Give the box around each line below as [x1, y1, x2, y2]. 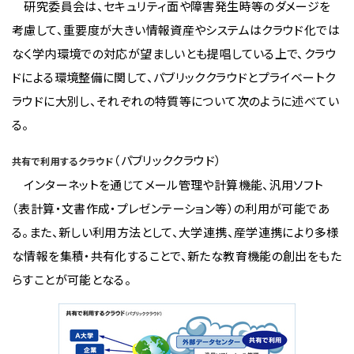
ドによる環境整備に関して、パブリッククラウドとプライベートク [12, 69, 336, 85]
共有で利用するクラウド [12, 154, 115, 168]
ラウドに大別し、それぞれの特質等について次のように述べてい [12, 92, 339, 109]
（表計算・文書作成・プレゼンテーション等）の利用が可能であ [12, 200, 330, 217]
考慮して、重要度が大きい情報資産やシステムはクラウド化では [12, 21, 340, 38]
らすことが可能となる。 [12, 271, 132, 288]
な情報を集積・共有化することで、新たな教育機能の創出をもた [12, 247, 341, 264]
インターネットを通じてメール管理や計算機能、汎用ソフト [12, 176, 324, 193]
